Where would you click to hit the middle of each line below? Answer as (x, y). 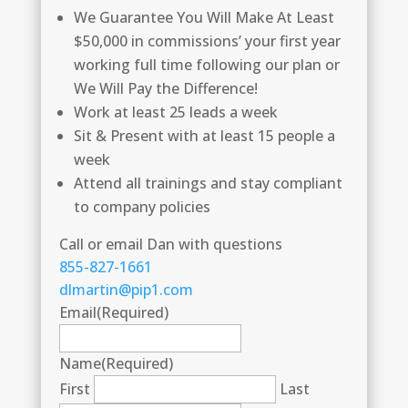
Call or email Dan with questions (170, 244)
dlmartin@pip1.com (126, 290)
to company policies (142, 207)
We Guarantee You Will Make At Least (204, 17)
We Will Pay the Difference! (165, 88)
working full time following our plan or (206, 65)
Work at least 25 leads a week (175, 112)
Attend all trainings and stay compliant (208, 183)
